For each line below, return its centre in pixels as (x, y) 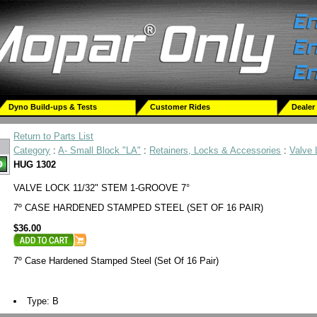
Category (32, 150)
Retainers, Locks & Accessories (215, 150)
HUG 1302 (35, 165)
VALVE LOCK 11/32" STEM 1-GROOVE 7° (102, 188)
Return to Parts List (54, 136)
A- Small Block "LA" (100, 150)
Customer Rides (180, 107)
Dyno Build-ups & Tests (53, 107)
